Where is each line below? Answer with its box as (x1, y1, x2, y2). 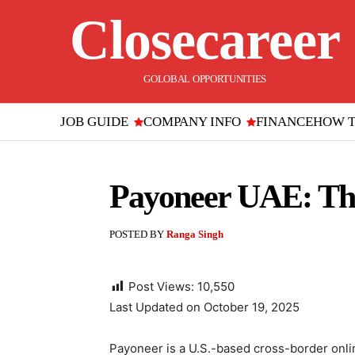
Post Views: (128, 279, 194, 294)
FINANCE (256, 114, 313, 129)
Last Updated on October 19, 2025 (109, 300, 300, 315)
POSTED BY (109, 228, 164, 240)
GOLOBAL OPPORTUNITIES (143, 73, 266, 85)
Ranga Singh (166, 228, 223, 240)
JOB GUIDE (60, 114, 128, 129)
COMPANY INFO (143, 114, 241, 129)
